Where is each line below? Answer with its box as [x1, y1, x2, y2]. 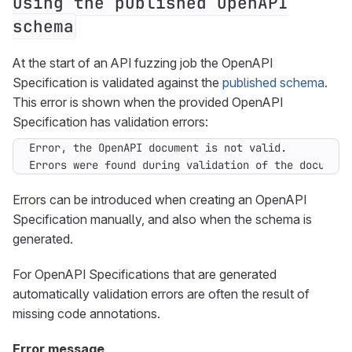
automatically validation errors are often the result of [13, 286, 310, 302]
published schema [222, 75, 324, 90]
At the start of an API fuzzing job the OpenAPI [13, 55, 273, 71]
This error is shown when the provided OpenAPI [13, 94, 283, 110]
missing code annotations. [13, 306, 160, 321]
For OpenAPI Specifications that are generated [13, 266, 277, 282]
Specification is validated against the [13, 75, 222, 90]
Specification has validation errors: [13, 114, 208, 130]
